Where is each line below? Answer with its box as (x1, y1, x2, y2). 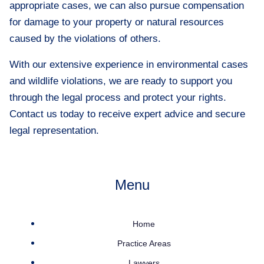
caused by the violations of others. (9, 33, 161, 44)
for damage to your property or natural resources (9, 16, 224, 28)
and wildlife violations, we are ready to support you (9, 75, 232, 87)
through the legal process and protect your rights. (9, 92, 226, 103)
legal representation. (9, 125, 99, 136)
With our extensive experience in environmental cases (9, 59, 248, 70)
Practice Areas (117, 239, 171, 248)
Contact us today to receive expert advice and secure (9, 108, 245, 120)
